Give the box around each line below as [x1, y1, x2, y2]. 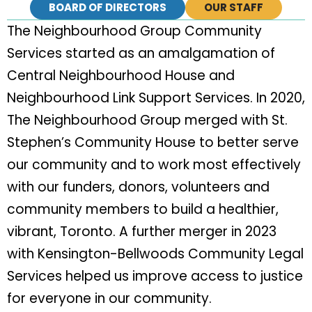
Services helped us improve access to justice [7, 267, 303, 286]
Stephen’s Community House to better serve [7, 133, 299, 152]
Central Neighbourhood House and [7, 66, 235, 85]
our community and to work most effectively [7, 155, 301, 174]
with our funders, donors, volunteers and [7, 178, 270, 196]
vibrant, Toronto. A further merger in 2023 [7, 222, 276, 241]
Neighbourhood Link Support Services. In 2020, [7, 88, 305, 107]
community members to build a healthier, [7, 200, 279, 219]
